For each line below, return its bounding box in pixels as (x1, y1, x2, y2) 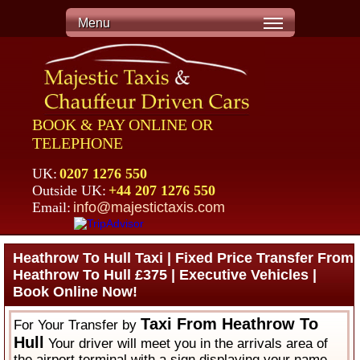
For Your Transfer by (14, 317, 141, 333)
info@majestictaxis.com (73, 199, 225, 216)
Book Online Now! (13, 284, 138, 301)
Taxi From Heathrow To (141, 315, 319, 333)
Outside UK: (32, 182, 106, 199)
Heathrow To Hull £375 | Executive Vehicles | (13, 267, 317, 284)
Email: (32, 199, 71, 216)
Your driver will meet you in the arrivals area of (44, 336, 329, 352)
